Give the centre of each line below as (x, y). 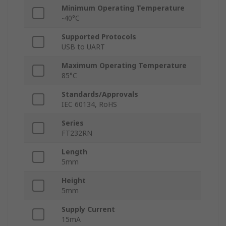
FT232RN (77, 133)
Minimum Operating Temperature (123, 8)
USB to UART (83, 47)
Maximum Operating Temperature (124, 66)
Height (74, 181)
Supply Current (88, 209)
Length (74, 152)
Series (73, 123)
